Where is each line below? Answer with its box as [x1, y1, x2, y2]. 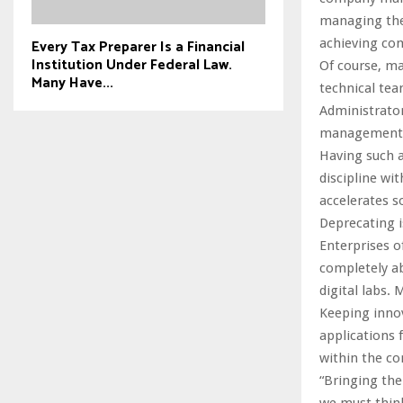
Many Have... [31, 70, 113, 95]
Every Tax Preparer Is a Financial [31, 34, 245, 59]
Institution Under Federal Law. [31, 52, 232, 77]
